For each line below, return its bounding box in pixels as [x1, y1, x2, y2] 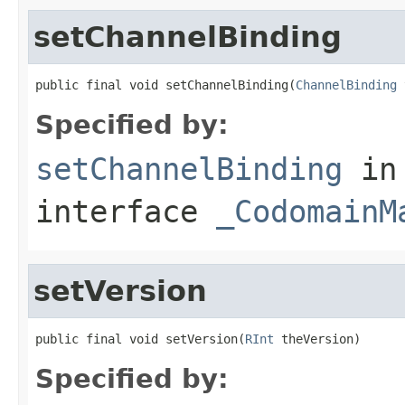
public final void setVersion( [35, 331, 245, 346]
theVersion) [274, 331, 361, 346]
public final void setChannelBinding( [35, 77, 296, 92]
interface [35, 193, 216, 230]
